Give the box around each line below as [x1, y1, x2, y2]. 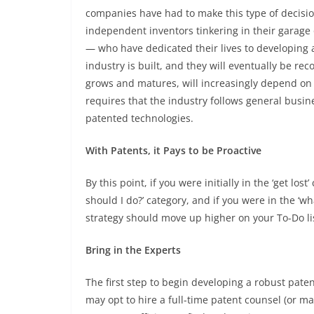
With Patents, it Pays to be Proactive [86, 144, 261, 158]
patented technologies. [86, 111, 193, 125]
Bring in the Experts [86, 243, 181, 257]
